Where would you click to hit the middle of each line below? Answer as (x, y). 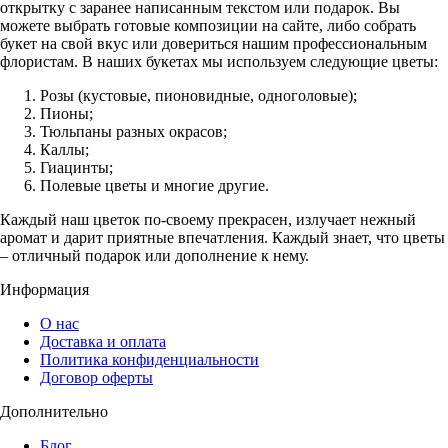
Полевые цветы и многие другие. (154, 185)
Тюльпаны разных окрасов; (133, 131)
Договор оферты (96, 377)
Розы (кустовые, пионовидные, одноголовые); (198, 95)
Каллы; (64, 149)
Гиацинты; (76, 167)
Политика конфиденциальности (149, 359)
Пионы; (66, 113)
